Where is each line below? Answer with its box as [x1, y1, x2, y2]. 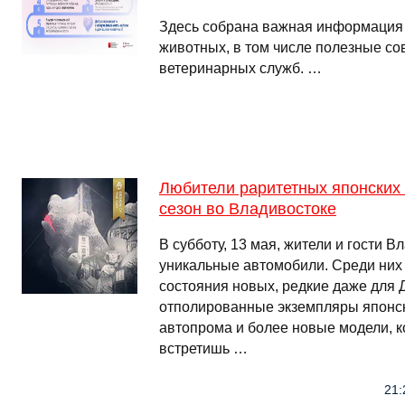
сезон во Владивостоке [159, 200, 336, 218]
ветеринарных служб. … [159, 61, 322, 76]
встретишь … [159, 341, 248, 356]
